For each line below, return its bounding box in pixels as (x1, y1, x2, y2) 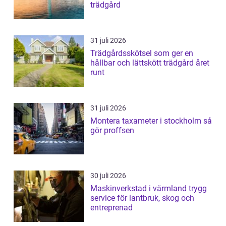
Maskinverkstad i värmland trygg (90, 183, 189, 193)
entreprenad (90, 202, 133, 212)
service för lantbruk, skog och (90, 193, 194, 203)
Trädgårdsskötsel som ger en (90, 48, 193, 58)
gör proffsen (90, 125, 134, 135)
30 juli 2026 (90, 171, 126, 180)
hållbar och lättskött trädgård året (90, 58, 209, 68)
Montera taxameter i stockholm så (90, 116, 203, 126)
